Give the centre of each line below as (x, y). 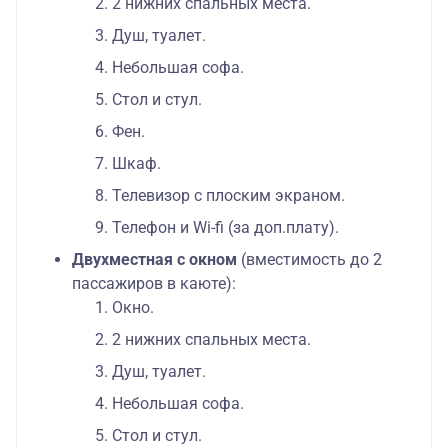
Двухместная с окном (156, 260)
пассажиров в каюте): (154, 284)
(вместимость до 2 (311, 260)
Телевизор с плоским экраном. (228, 196)
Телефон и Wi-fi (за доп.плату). (225, 228)
